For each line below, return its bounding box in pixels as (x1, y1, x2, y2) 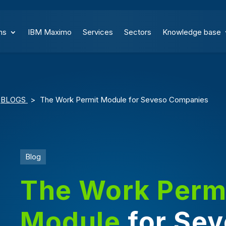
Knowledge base (162, 27, 221, 37)
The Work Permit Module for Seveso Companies (40, 94, 208, 104)
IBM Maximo (28, 27, 72, 37)
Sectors (124, 27, 152, 37)
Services (83, 27, 114, 37)
